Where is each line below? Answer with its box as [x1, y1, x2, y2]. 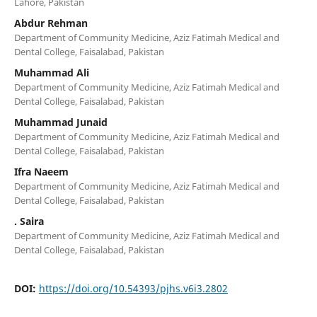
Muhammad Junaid [13, 115, 108, 129]
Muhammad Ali [13, 65, 89, 79]
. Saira [13, 214, 44, 228]
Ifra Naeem [13, 164, 69, 178]
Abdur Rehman [13, 16, 88, 30]
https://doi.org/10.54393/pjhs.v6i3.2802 [38, 281, 228, 295]
